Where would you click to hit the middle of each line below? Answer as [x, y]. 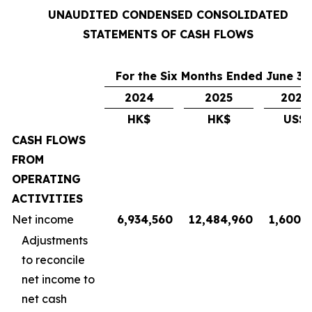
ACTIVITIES [47, 198]
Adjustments [55, 240]
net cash [44, 299]
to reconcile [53, 260]
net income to [58, 279]
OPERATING [46, 179]
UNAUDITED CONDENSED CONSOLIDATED [168, 15]
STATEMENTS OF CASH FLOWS [168, 34]
